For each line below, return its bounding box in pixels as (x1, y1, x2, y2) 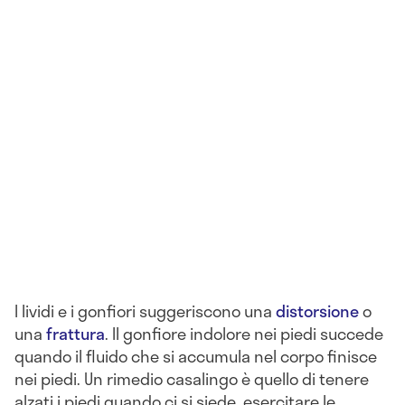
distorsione (276, 298, 359, 325)
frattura (46, 321, 105, 347)
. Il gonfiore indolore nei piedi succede (105, 321, 383, 347)
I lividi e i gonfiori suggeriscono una (14, 298, 276, 325)
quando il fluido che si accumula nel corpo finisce (14, 344, 377, 370)
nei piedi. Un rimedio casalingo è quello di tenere (14, 366, 369, 392)
